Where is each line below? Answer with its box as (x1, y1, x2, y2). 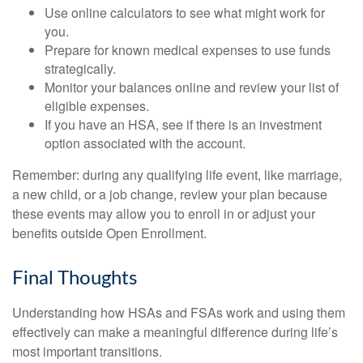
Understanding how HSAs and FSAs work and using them (12, 302, 345, 322)
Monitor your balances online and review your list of (45, 77, 339, 96)
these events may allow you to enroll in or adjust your (12, 203, 315, 223)
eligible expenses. (45, 96, 149, 115)
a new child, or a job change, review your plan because (12, 184, 327, 203)
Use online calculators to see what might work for (45, 2, 325, 22)
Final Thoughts (12, 268, 137, 288)
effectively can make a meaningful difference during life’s (12, 322, 338, 341)
